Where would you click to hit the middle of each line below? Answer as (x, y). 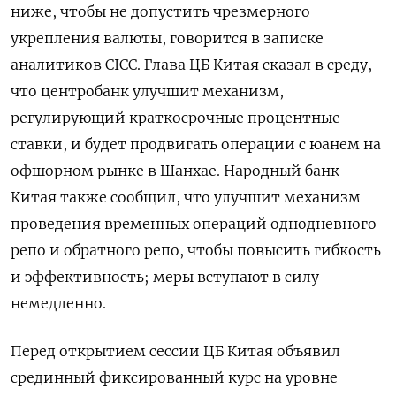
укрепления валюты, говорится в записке (167, 38)
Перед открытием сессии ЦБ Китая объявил (175, 351)
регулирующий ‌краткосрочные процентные (175, 118)
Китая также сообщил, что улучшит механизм (186, 198)
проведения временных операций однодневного (194, 224)
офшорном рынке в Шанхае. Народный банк (175, 171)
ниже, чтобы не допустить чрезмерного (160, 12)
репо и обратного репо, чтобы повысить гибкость (196, 251)
